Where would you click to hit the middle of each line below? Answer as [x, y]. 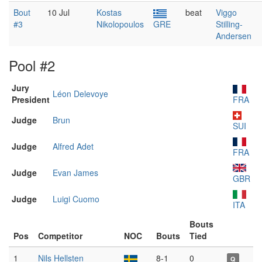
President [31, 99]
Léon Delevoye [80, 94]
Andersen [234, 36]
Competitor [60, 236]
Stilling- [229, 24]
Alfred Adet [73, 146]
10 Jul [58, 12]
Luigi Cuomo [76, 199]
